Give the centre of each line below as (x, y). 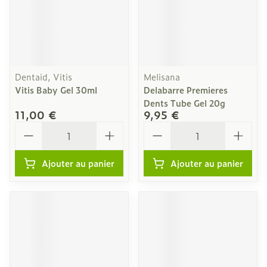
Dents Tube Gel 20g (184, 103)
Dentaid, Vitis (44, 77)
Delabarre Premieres (186, 90)
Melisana (162, 77)
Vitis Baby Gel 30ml (56, 90)
